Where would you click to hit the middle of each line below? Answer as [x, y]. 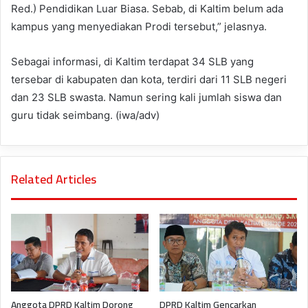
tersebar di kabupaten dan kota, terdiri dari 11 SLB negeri [149, 80]
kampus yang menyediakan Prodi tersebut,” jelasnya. [139, 27]
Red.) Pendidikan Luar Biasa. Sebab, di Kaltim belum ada [147, 9]
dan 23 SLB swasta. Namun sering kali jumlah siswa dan [146, 98]
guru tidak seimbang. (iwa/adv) [85, 115]
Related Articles [54, 179]
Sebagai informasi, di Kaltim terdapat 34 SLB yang [132, 62]
